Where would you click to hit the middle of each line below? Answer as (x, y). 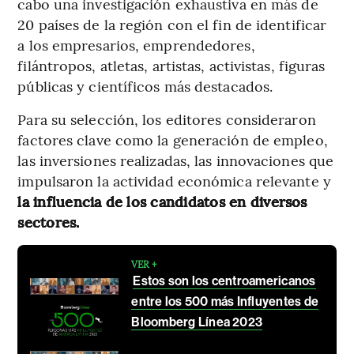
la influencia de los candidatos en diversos (162, 201)
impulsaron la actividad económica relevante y (174, 180)
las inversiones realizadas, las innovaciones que (176, 160)
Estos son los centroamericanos (224, 281)
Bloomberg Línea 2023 (197, 322)
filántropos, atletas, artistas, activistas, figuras (171, 65)
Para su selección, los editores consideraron (167, 119)
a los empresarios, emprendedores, (136, 44)
